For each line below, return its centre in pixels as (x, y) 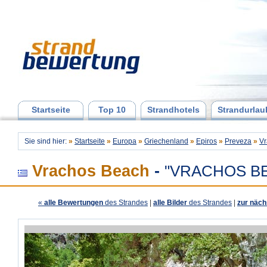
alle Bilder (170, 203)
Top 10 (112, 110)
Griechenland (166, 141)
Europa (125, 141)
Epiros (207, 141)
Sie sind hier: (46, 141)
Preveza (238, 141)
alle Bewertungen (73, 203)
